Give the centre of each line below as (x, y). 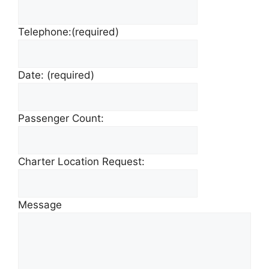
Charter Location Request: (81, 162)
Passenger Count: (61, 118)
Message (40, 205)
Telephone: (45, 32)
